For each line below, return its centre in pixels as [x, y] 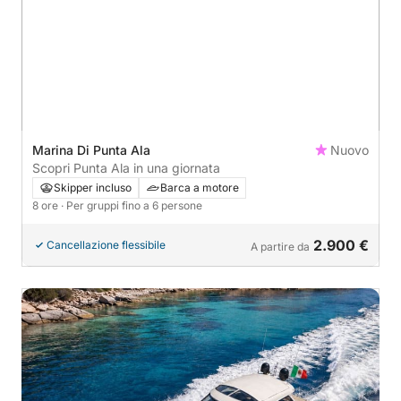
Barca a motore [200, 188]
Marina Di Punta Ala [91, 150]
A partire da [280, 247]
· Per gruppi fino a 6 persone [132, 205]
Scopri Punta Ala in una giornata [126, 168]
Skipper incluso [93, 188]
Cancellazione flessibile [106, 245]
